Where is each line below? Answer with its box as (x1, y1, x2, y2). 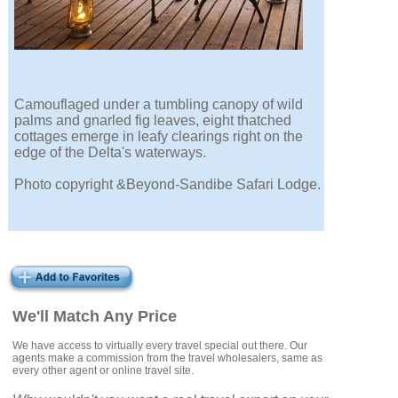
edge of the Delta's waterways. (14, 145, 207, 161)
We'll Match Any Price (12, 307, 178, 326)
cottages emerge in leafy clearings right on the (14, 129, 304, 145)
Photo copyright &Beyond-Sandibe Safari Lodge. (14, 177, 322, 193)
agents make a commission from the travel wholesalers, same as (12, 352, 323, 365)
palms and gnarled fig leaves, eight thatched (14, 113, 292, 129)
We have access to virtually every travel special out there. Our (12, 339, 308, 353)
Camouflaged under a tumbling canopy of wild (14, 97, 304, 113)
